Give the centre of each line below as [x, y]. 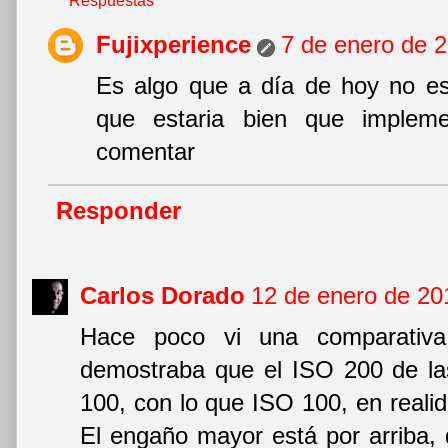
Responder [118, 210]
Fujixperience [173, 44]
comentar [145, 151]
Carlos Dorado [162, 295]
